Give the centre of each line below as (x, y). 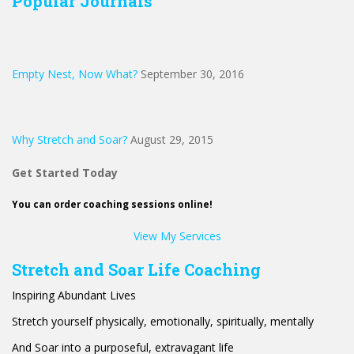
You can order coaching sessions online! (112, 205)
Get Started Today (65, 172)
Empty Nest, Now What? (75, 74)
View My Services (177, 236)
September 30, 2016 (192, 74)
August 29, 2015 (172, 140)
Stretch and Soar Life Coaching (136, 270)
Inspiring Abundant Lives (74, 296)
